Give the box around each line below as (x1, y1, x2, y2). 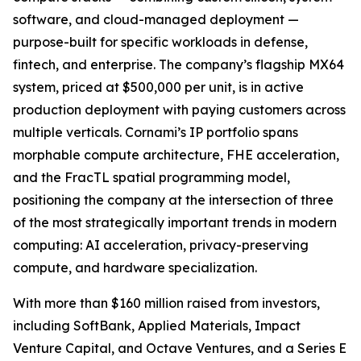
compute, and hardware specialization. (13, 259, 257, 276)
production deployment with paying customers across (13, 102, 346, 118)
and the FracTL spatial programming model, (13, 169, 290, 186)
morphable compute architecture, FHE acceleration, (13, 147, 339, 164)
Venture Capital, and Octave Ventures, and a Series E (13, 340, 346, 357)
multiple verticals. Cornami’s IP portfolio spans (13, 124, 298, 141)
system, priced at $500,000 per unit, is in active (13, 79, 304, 96)
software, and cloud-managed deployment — (13, 11, 299, 28)
